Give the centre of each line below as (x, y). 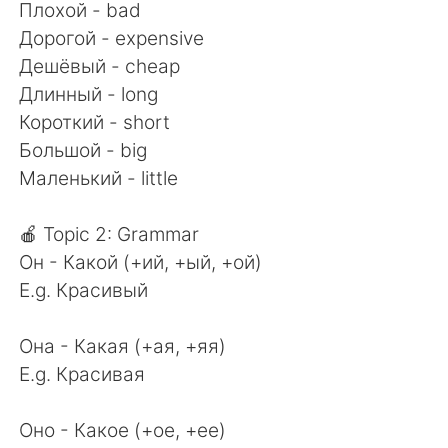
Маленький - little (99, 177)
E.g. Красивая (82, 373)
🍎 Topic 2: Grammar (109, 233)
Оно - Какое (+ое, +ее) (123, 429)
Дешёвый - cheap (100, 65)
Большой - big (83, 149)
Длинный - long (89, 93)
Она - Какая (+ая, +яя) (123, 345)
